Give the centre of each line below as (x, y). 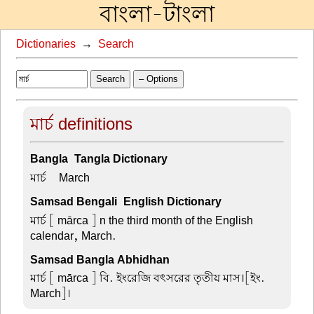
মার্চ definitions (82, 124)
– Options (158, 78)
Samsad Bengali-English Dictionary (126, 202)
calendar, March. (74, 236)
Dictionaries (46, 44)
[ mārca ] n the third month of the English (150, 220)
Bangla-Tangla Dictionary (99, 159)
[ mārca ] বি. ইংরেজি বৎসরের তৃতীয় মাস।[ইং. (156, 279)
